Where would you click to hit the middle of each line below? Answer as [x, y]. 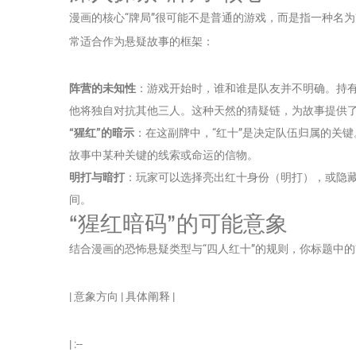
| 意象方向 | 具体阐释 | [122, 296]
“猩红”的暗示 [102, 132]
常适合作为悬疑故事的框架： [141, 41]
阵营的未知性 [103, 88]
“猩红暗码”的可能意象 [178, 223]
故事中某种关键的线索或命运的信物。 [164, 155]
